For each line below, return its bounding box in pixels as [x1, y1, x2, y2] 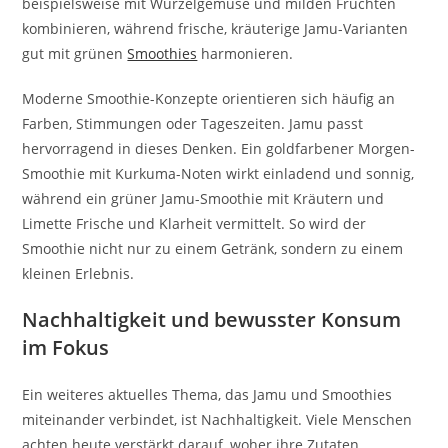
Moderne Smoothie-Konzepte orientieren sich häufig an [22, 88, 396, 108]
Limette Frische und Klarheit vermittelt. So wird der [22, 213, 367, 233]
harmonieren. [197, 43, 294, 63]
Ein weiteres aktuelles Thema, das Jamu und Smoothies [22, 384, 393, 404]
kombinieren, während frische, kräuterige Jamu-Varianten [22, 18, 409, 38]
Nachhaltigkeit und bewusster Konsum [22, 305, 402, 333]
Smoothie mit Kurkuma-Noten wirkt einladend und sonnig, [22, 163, 415, 183]
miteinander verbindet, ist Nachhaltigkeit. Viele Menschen [22, 409, 413, 429]
